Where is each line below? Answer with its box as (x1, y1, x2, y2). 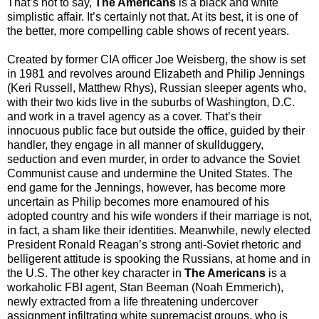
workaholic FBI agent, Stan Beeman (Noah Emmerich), (7, 281, 283, 293)
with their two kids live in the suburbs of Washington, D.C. (7, 95, 295, 108)
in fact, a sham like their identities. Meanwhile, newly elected (7, 224, 310, 236)
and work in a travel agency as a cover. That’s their (7, 110, 261, 122)
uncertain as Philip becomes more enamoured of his (7, 195, 269, 208)
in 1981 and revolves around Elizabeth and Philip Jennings (7, 67, 305, 80)
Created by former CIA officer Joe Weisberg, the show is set (7, 53, 305, 66)
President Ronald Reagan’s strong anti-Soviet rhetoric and (7, 238, 301, 251)
